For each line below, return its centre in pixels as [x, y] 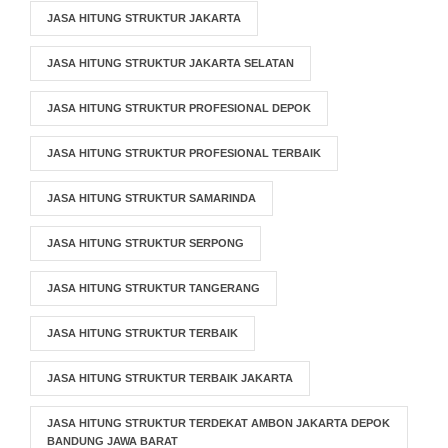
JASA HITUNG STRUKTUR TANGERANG [153, 288]
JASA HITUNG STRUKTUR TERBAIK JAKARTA [170, 378]
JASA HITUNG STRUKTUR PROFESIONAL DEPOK [179, 108]
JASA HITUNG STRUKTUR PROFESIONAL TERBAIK [184, 153]
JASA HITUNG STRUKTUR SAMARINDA [151, 198]
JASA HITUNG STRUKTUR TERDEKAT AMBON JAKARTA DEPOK [218, 423]
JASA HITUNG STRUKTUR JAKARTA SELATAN [170, 63]
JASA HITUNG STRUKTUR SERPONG [145, 243]
